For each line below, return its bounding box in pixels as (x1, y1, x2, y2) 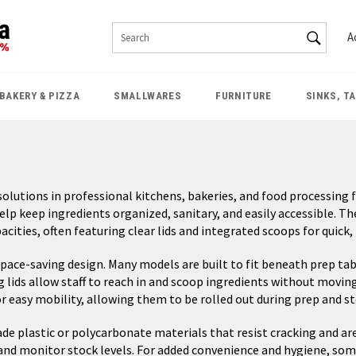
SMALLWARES (114, 90, 182, 102)
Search (313, 44, 350, 61)
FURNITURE (215, 90, 272, 102)
